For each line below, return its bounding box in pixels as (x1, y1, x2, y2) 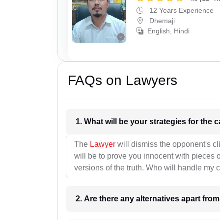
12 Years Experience (147, 6, 214, 15)
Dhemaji (147, 17, 175, 25)
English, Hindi (147, 27, 190, 35)
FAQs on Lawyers (68, 72, 177, 88)
